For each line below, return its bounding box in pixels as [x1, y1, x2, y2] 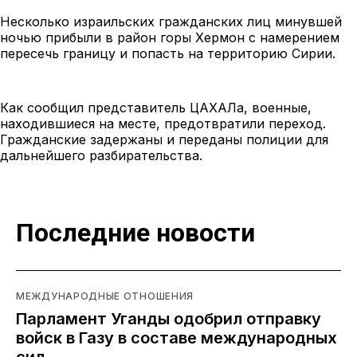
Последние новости [16, 218, 255, 249]
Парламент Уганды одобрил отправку [16, 308, 321, 328]
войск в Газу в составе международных [16, 328, 337, 347]
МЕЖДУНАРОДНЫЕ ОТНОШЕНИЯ [16, 289, 194, 302]
